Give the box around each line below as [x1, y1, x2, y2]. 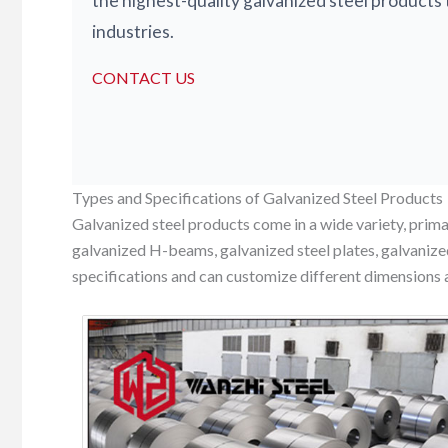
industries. [92, 20, 174, 42]
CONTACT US [92, 67, 195, 87]
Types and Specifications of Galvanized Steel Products [72, 187, 443, 207]
